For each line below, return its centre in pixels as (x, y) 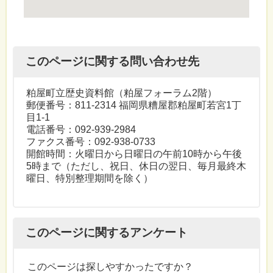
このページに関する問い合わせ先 (113, 62)
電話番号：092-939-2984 (81, 129)
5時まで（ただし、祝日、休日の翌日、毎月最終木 (136, 166)
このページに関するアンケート (107, 233)
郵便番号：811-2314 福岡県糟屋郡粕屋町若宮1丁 (133, 105)
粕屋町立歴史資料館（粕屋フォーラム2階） (121, 93)
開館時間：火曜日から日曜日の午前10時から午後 (134, 154)
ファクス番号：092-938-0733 (90, 141)
